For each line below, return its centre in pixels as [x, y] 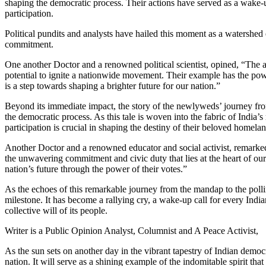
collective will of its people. [56, 210]
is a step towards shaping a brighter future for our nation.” [113, 85]
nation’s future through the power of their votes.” [96, 169]
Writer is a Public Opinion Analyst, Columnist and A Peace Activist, [132, 230]
